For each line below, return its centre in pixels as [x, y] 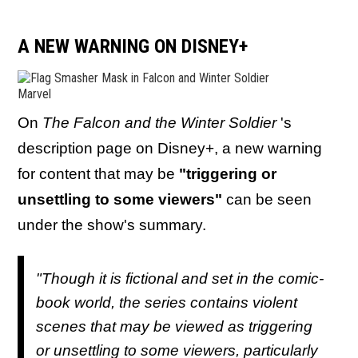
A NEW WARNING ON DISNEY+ [133, 46]
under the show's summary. [112, 225]
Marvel [34, 94]
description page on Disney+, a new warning [170, 148]
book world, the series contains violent [167, 302]
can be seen [269, 199]
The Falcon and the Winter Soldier [161, 123]
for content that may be [98, 174]
